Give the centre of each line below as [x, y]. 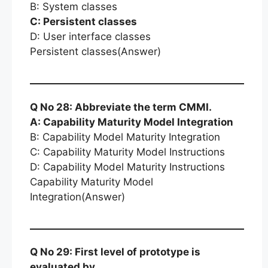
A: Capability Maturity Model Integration [132, 122]
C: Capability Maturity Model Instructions [127, 152]
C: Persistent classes [83, 22]
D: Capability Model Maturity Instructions [127, 167]
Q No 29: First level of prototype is [115, 252]
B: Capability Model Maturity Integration [125, 137]
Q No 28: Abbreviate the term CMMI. [121, 107]
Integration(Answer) [77, 197]
